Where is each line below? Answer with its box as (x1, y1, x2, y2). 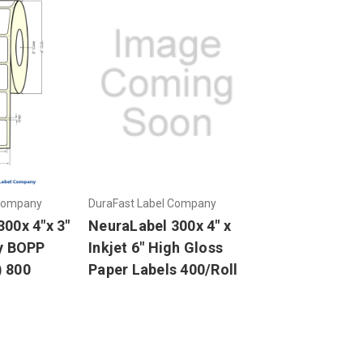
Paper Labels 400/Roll (88, 261, 238, 279)
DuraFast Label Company (88, 197, 216, 211)
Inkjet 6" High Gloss (88, 239, 223, 257)
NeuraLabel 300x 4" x (88, 217, 231, 235)
